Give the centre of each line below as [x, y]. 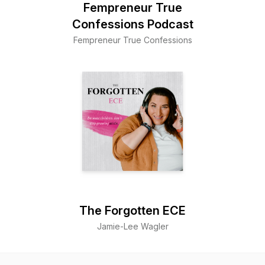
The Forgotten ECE [132, 211]
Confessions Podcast [132, 24]
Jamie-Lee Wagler [132, 226]
